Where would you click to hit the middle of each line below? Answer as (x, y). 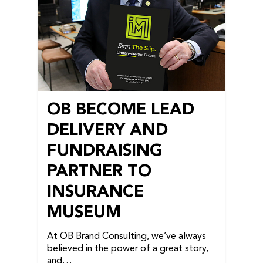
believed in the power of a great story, (128, 249)
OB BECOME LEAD (121, 110)
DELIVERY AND (107, 131)
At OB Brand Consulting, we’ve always (127, 236)
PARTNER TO (99, 172)
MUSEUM (84, 213)
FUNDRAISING (105, 151)
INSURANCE (95, 192)
